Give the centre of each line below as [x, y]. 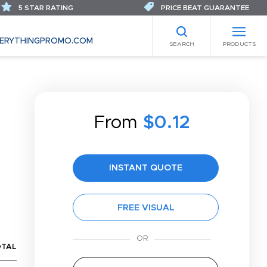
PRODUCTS [239, 44]
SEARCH [181, 44]
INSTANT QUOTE [146, 168]
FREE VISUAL [146, 208]
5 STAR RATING [45, 8]
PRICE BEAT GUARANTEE [204, 8]
